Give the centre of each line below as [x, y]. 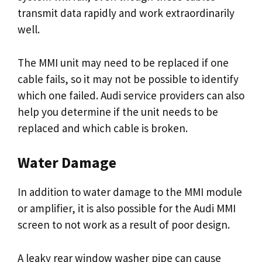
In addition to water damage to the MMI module [130, 192]
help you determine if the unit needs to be [118, 111]
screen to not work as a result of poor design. [124, 225]
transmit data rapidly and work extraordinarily [126, 13]
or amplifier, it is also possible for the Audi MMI [127, 208]
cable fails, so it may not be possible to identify [128, 79]
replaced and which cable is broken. [103, 128]
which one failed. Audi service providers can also [131, 95]
